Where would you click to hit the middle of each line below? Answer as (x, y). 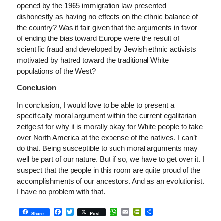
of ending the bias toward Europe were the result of (98, 38)
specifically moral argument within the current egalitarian (106, 116)
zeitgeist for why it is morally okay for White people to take (110, 127)
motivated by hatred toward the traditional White (92, 60)
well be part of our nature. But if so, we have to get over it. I (110, 159)
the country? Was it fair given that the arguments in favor (107, 27)
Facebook (79, 211)
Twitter (85, 211)
